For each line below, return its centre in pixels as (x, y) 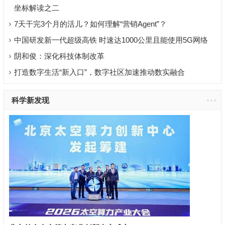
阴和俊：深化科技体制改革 (59, 56)
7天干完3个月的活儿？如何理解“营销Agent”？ (90, 24)
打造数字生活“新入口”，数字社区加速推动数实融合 (99, 72)
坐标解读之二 (36, 8)
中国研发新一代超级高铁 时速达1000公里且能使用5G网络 (111, 40)
